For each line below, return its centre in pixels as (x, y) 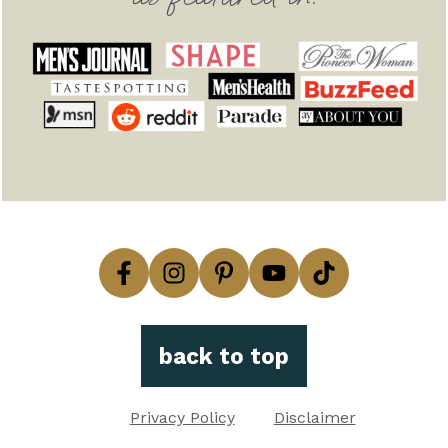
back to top (224, 355)
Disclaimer (314, 417)
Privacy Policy (182, 417)
